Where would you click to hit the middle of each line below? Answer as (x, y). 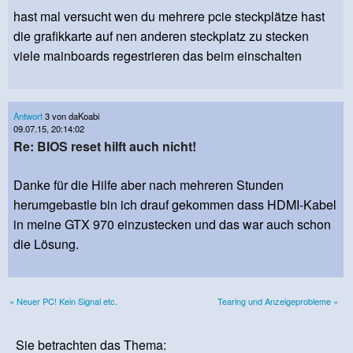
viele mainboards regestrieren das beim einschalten (158, 56)
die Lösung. (49, 243)
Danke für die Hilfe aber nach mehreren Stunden (149, 184)
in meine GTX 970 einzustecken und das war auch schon (172, 224)
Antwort (28, 116)
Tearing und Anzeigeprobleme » (278, 301)
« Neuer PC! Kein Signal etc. (63, 301)
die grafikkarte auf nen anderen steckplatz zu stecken (161, 36)
